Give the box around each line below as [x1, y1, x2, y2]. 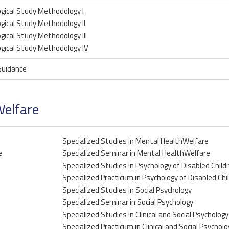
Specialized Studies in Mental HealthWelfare [62, 135, 209, 147]
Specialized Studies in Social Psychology [62, 184, 192, 196]
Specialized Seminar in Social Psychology [62, 196, 193, 209]
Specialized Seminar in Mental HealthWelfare [62, 147, 210, 159]
